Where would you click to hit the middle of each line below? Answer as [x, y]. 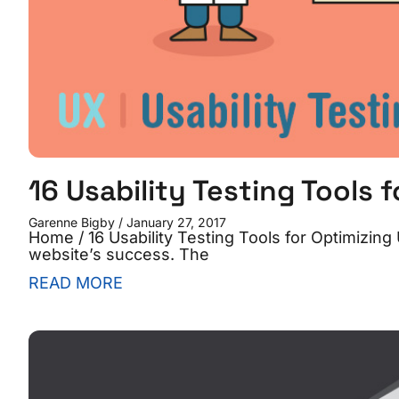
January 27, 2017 [175, 222]
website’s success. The [119, 254]
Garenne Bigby [73, 222]
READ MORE [76, 282]
